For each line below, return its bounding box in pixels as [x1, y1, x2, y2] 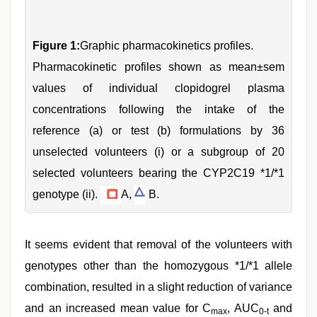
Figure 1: [33, 39, 80, 52]
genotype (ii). [33, 188, 100, 200]
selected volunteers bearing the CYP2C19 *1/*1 [33, 166, 284, 179]
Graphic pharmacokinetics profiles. [80, 39, 253, 52]
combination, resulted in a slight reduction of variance [25, 280, 292, 293]
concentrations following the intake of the [33, 103, 284, 115]
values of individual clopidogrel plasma [33, 81, 284, 94]
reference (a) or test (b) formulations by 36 [33, 124, 284, 137]
